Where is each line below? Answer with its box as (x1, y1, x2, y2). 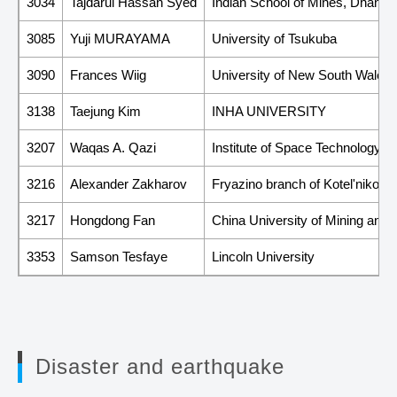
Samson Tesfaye (70, 248, 167, 264)
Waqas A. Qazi (70, 139, 156, 155)
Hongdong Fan (70, 212, 155, 228)
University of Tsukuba (212, 30, 337, 46)
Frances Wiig (70, 66, 146, 82)
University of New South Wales (212, 66, 391, 82)
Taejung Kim (70, 103, 141, 119)
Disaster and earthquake (35, 354, 284, 378)
